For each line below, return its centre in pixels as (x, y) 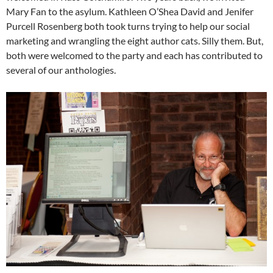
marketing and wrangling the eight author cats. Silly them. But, (135, 41)
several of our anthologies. (61, 70)
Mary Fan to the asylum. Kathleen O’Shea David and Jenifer (130, 12)
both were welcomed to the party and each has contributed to (134, 55)
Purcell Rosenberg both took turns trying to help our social (128, 26)
